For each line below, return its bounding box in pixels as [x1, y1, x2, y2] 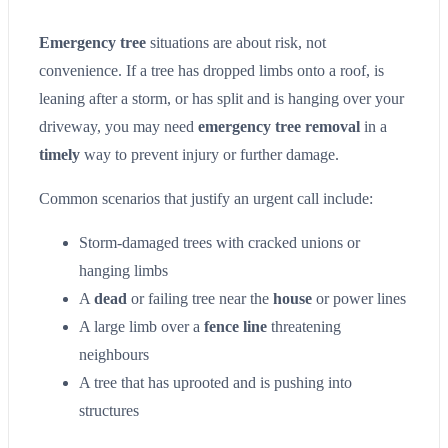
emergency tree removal [198, 117, 360, 135]
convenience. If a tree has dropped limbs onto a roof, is [39, 61, 384, 79]
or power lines [312, 289, 406, 307]
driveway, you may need [39, 117, 198, 135]
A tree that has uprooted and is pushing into [79, 373, 352, 391]
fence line [204, 317, 267, 335]
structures [79, 401, 139, 419]
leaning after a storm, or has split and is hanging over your [39, 89, 404, 107]
